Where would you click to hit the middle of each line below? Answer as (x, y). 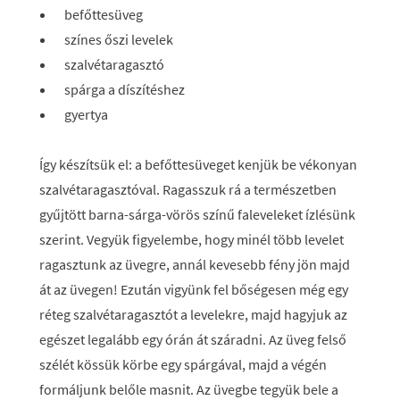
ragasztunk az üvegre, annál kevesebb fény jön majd (195, 264)
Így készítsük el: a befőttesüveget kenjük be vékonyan (198, 164)
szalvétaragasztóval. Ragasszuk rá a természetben (188, 189)
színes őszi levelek (119, 39)
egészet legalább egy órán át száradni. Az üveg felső (193, 339)
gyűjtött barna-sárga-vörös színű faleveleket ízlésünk (197, 214)
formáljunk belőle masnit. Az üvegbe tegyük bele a (189, 389)
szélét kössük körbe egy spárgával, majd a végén (183, 364)
